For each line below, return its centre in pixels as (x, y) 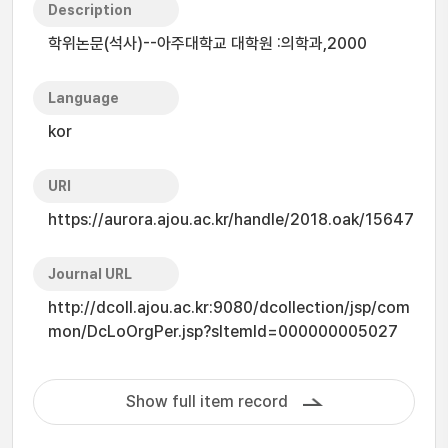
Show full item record (206, 401)
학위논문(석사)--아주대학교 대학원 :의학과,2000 (207, 43)
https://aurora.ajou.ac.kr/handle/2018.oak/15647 (231, 219)
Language (83, 98)
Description (90, 10)
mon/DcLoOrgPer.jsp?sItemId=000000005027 (223, 331)
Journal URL (90, 274)
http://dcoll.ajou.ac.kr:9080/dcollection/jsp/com (229, 307)
